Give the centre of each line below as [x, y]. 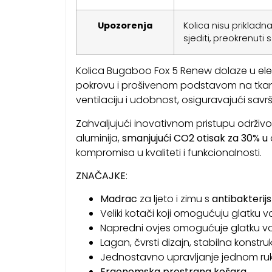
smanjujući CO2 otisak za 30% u [195, 138]
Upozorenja [125, 26]
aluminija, [99, 138]
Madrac [118, 199]
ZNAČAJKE [100, 176]
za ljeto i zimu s [174, 199]
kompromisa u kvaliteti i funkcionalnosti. [168, 152]
